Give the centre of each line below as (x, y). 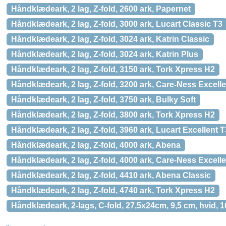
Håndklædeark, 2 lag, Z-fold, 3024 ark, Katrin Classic (110, 39)
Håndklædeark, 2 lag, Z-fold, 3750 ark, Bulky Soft (103, 100)
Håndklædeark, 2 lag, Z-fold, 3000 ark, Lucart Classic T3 (117, 24)
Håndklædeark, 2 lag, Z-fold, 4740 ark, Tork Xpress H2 (113, 190)
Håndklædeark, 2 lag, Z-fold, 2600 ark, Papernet (101, 9)
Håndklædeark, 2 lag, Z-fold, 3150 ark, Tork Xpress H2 (113, 69)
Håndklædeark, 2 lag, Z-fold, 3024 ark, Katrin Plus (105, 54)
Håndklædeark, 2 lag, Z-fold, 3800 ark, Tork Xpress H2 (113, 115)
